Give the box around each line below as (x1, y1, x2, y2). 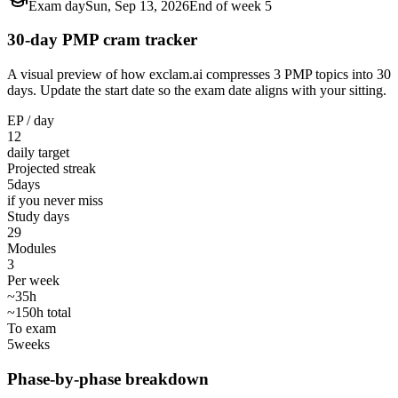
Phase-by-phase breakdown (7, 369, 209, 388)
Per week (7, 272, 60, 288)
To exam (7, 320, 56, 336)
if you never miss (7, 192, 103, 208)
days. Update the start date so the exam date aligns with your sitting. (7, 82, 386, 98)
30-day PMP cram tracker (7, 30, 197, 50)
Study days (7, 208, 69, 224)
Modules (7, 240, 56, 256)
